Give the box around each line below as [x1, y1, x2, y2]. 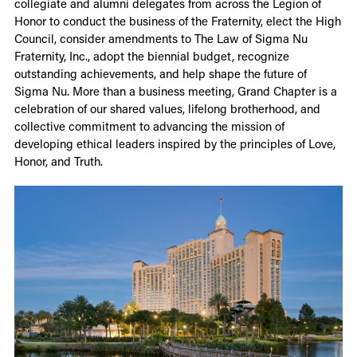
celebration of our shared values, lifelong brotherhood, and [14, 100, 320, 116]
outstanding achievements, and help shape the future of [14, 65, 307, 81]
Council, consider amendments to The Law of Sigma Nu [14, 29, 308, 46]
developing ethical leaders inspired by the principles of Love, [14, 135, 335, 151]
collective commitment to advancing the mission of [14, 117, 284, 134]
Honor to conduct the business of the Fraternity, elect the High [14, 12, 341, 29]
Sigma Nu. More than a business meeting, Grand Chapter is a [14, 82, 337, 99]
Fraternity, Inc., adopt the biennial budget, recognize [14, 47, 289, 64]
